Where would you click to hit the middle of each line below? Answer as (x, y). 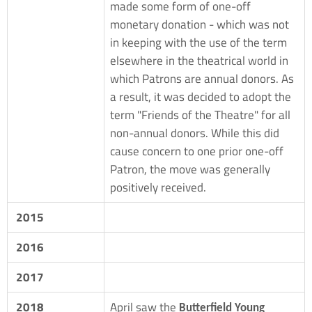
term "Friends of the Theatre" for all (200, 115)
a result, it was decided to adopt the (201, 96)
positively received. (158, 187)
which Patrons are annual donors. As (202, 78)
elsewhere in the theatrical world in (199, 60)
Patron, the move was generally (190, 169)
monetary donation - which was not (200, 24)
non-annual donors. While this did (195, 133)
